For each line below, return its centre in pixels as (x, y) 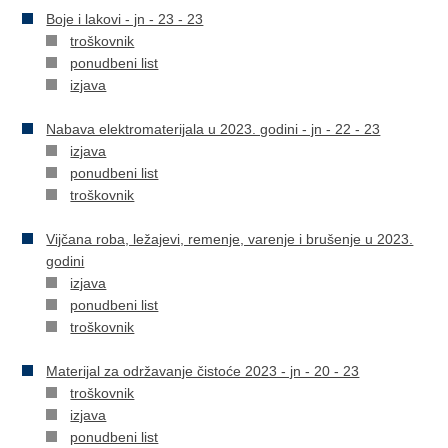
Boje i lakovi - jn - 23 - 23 (125, 19)
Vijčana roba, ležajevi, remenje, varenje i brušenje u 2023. (230, 239)
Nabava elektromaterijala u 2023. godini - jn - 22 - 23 (213, 129)
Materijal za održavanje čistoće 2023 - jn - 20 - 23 (203, 371)
